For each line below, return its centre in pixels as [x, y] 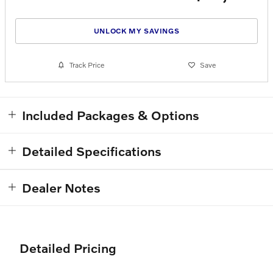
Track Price [87, 65]
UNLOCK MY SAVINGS [136, 31]
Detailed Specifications [92, 151]
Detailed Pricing [68, 247]
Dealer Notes [61, 187]
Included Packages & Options [111, 115]
